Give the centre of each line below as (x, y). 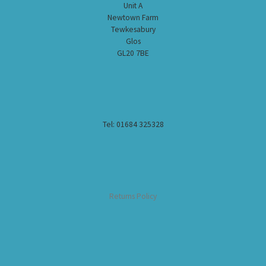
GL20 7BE (133, 53)
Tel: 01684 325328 (133, 125)
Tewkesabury (133, 29)
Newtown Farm (133, 17)
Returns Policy (133, 196)
